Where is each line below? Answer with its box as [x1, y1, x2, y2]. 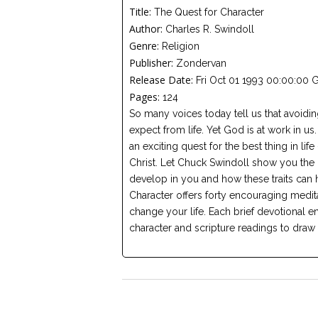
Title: [128, 4, 151, 18]
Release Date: [128, 72, 193, 87]
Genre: [128, 38, 159, 53]
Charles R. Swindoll [165, 23, 255, 35]
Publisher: [128, 55, 173, 70]
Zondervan [176, 57, 227, 69]
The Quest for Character [154, 6, 265, 18]
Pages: [128, 89, 160, 104]
